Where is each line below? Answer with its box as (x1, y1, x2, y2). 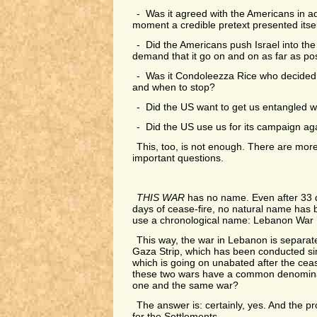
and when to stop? (132, 82, 215, 93)
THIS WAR (137, 192, 185, 203)
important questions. (132, 153, 224, 163)
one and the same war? (132, 280, 238, 291)
